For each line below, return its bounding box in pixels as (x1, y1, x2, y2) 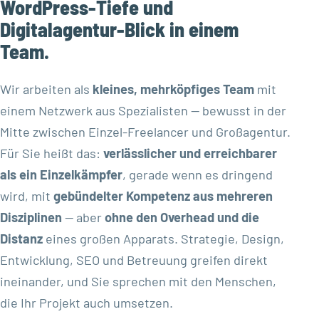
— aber (62, 209, 105, 225)
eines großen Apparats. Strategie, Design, (43, 230, 284, 246)
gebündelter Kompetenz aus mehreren (53, 187, 273, 204)
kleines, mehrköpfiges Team (93, 80, 254, 97)
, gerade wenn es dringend (122, 166, 273, 182)
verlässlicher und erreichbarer (103, 145, 277, 161)
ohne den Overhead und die (105, 209, 259, 225)
